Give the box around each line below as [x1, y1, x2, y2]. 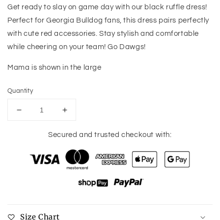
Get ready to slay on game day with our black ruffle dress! [7, 3, 207, 11]
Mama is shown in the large [7, 64, 104, 72]
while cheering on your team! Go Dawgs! [7, 43, 146, 51]
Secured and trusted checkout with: [48, 131, 172, 139]
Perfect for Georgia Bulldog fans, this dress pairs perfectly [7, 17, 210, 25]
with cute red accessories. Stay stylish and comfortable [7, 30, 199, 38]
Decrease [18, 109, 56, 119]
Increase [64, 109, 98, 119]
